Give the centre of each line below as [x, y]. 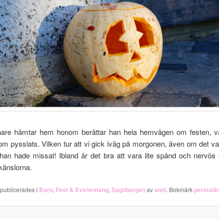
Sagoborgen [129, 189]
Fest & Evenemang [82, 189]
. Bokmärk [180, 189]
